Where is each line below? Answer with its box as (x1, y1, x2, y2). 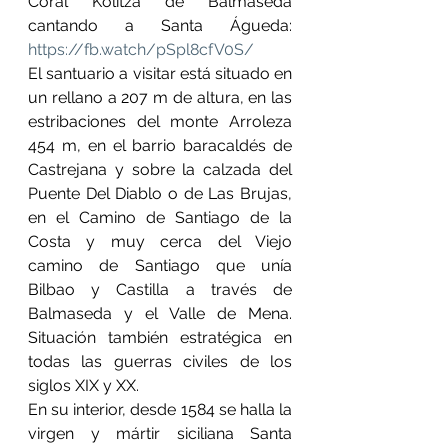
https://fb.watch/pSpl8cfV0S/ (28, 39, 254, 59)
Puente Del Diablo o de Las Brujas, (28, 183, 292, 203)
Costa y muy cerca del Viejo (28, 231, 292, 251)
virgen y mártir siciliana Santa (28, 423, 292, 443)
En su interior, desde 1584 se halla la (28, 399, 292, 419)
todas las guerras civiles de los (28, 351, 292, 371)
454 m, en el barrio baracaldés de (28, 135, 292, 155)
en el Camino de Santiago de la (28, 207, 292, 227)
